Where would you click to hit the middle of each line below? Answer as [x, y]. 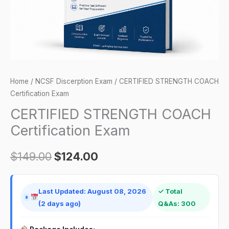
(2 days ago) [60, 203]
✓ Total [170, 191]
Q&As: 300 [177, 203]
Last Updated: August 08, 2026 [93, 191]
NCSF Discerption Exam [74, 81]
